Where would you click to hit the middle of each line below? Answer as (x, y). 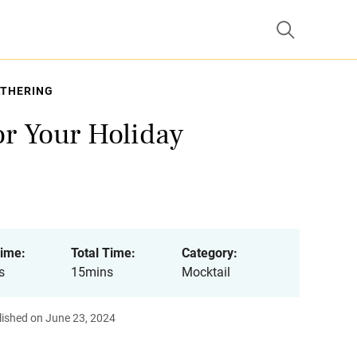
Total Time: (103, 253)
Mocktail (206, 272)
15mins (92, 272)
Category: (209, 253)
